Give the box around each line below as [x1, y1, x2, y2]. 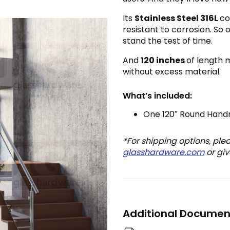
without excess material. [123, 66, 221, 78]
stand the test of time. [123, 35, 213, 47]
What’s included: [123, 90, 192, 102]
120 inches [141, 54, 186, 67]
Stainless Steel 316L [135, 12, 220, 25]
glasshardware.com [123, 146, 204, 159]
